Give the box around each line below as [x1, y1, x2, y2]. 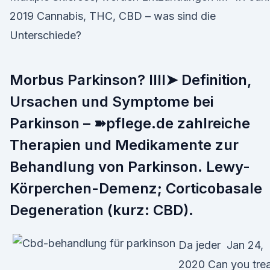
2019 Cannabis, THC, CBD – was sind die [10, 10, 216, 22]
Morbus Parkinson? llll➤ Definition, [10, 71, 252, 89]
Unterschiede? [10, 29, 81, 42]
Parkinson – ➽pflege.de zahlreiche [10, 115, 250, 132]
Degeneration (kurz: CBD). [10, 201, 193, 219]
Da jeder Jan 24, [178, 239, 263, 251]
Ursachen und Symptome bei [10, 93, 213, 110]
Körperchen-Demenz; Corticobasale [10, 180, 262, 197]
